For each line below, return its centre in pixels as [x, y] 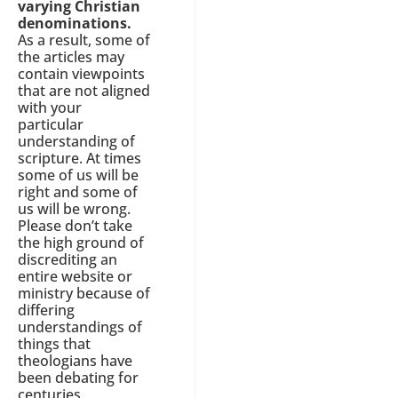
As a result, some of [84, 40]
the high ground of [81, 243]
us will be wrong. [74, 209]
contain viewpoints [81, 74]
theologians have [75, 361]
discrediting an [68, 260]
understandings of [80, 327]
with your [50, 108]
